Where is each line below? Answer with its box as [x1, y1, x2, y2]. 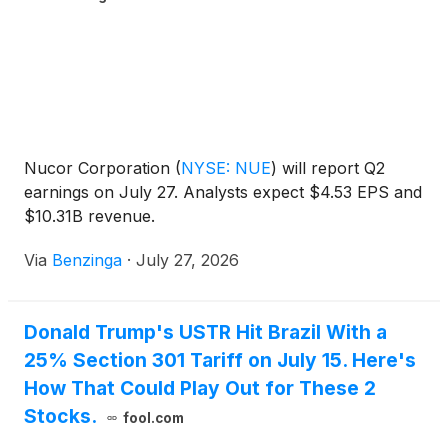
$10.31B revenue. [24, 206, 155, 227]
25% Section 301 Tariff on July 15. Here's [24, 348, 416, 373]
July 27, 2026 [136, 250, 239, 271]
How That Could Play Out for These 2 [24, 376, 376, 401]
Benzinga [52, 250, 122, 271]
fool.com [122, 410, 184, 427]
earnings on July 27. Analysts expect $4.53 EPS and [24, 182, 422, 203]
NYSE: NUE [181, 158, 271, 179]
